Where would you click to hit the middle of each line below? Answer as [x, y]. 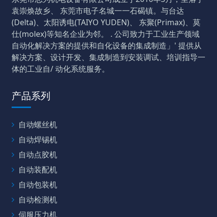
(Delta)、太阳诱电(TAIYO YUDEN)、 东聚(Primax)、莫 [106, 22]
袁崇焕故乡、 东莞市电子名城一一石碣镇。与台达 [98, 10]
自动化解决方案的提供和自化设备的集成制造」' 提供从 [107, 45]
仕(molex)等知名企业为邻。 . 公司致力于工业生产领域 [106, 34]
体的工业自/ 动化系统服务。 [61, 69]
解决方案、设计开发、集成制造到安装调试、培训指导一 [108, 57]
